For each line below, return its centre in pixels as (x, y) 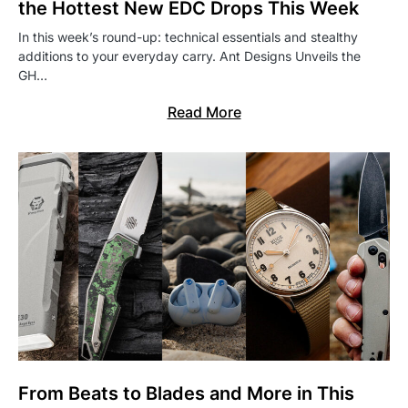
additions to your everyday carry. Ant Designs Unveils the (189, 56)
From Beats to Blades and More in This (186, 394)
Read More (204, 112)
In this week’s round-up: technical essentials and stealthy (188, 37)
